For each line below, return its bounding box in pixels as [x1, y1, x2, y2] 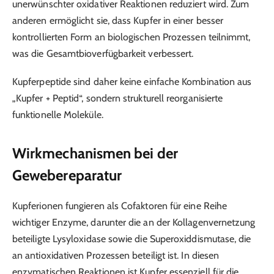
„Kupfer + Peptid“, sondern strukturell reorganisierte [12, 92, 223, 104]
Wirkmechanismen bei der [12, 144, 178, 163]
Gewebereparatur [12, 166, 122, 185]
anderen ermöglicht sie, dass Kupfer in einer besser [12, 14, 224, 26]
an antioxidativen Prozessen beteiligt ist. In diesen [12, 250, 220, 262]
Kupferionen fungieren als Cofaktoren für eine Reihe [12, 200, 228, 212]
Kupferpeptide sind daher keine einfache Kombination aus [12, 75, 252, 87]
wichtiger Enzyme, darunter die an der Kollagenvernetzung [12, 217, 256, 229]
